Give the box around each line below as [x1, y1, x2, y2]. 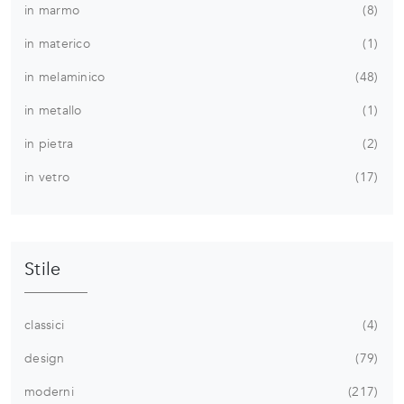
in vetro [24, 168, 69, 186]
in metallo [24, 101, 82, 119]
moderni [24, 382, 74, 400]
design [24, 349, 65, 367]
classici [24, 316, 64, 334]
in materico [24, 34, 90, 52]
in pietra [24, 134, 74, 152]
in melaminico [24, 68, 106, 86]
